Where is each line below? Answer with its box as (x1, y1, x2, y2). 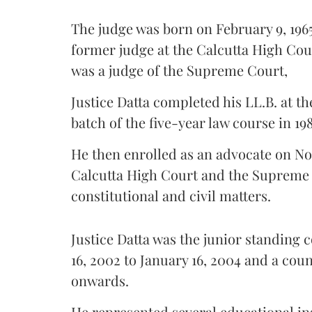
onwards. (71, 270, 129, 290)
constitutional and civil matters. (71, 185, 271, 205)
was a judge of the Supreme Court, (71, 60, 288, 79)
